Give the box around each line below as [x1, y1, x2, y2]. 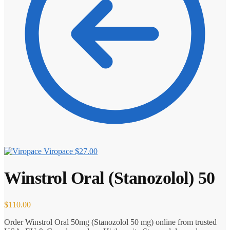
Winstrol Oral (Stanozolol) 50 [4, 168, 215, 187]
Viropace [44, 147, 73, 156]
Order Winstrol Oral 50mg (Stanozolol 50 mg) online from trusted [4, 217, 217, 226]
